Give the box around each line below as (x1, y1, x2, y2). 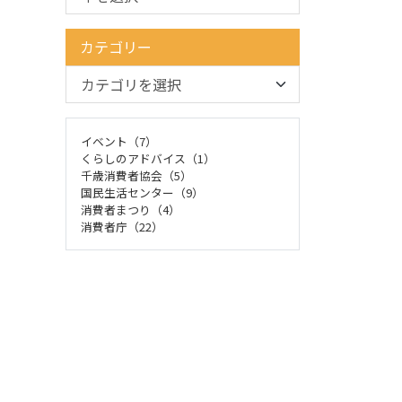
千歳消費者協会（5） (81, 167, 192, 184)
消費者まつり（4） (81, 201, 180, 218)
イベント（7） (81, 133, 157, 150)
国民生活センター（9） (81, 184, 204, 201)
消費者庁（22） (81, 218, 163, 235)
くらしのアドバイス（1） (81, 150, 215, 167)
